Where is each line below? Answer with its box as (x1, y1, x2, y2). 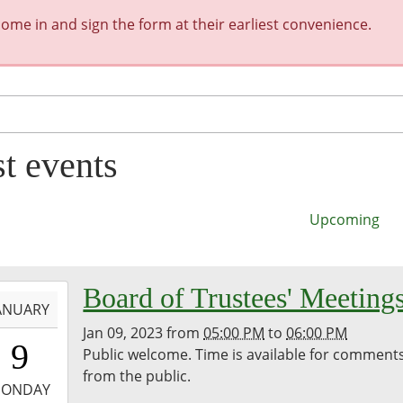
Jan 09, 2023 (83, 323, 164, 344)
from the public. (83, 366, 192, 387)
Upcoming (309, 210, 380, 230)
